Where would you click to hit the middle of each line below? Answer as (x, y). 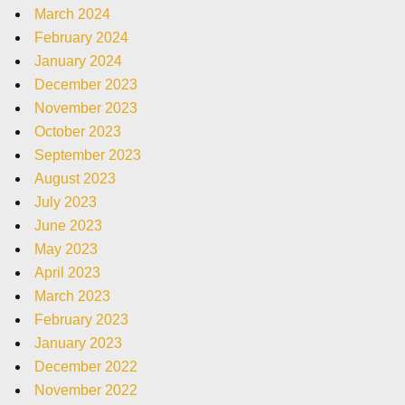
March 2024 (72, 14)
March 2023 (72, 296)
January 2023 (78, 343)
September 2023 (88, 155)
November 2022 (86, 390)
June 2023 (68, 225)
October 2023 (78, 131)
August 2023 (75, 178)
